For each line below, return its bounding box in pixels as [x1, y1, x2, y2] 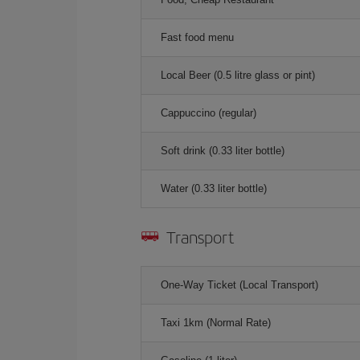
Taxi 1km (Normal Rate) [161, 317, 271, 329]
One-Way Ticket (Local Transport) [161, 279, 318, 291]
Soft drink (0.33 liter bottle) [161, 145, 284, 157]
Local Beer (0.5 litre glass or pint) [161, 69, 315, 81]
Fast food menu [161, 31, 234, 43]
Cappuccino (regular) [161, 107, 256, 119]
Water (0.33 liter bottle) [161, 182, 267, 194]
